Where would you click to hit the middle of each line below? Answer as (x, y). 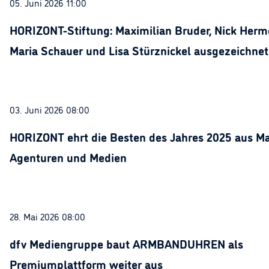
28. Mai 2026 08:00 (47, 216)
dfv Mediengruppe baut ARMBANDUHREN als (126, 243)
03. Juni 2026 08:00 (50, 109)
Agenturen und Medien (68, 157)
